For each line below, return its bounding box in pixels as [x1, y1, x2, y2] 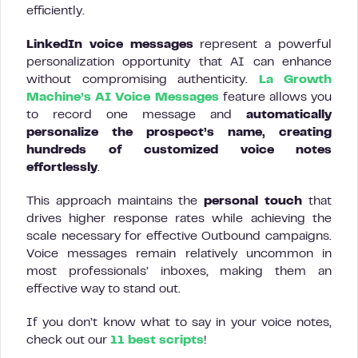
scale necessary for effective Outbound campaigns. [26, 231, 332, 242]
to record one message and [26, 109, 246, 121]
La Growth [258, 74, 332, 86]
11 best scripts [110, 335, 204, 346]
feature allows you [222, 92, 332, 103]
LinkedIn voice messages [26, 39, 201, 50]
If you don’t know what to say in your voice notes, [26, 317, 332, 328]
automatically [246, 109, 332, 121]
